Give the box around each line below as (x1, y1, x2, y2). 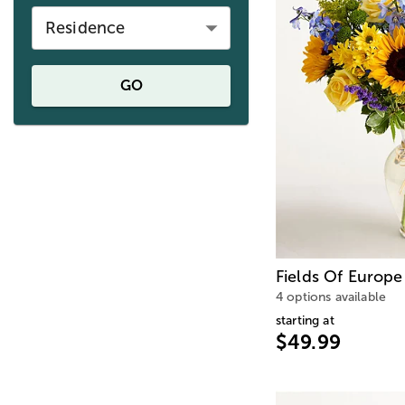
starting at (276, 313, 334, 327)
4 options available (276, 289, 387, 304)
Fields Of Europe (276, 267, 403, 286)
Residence (45, 18, 126, 37)
